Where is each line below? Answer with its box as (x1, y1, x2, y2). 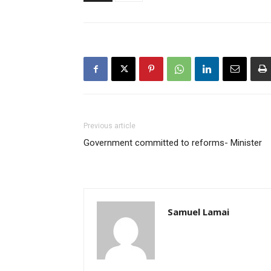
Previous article (83, 122, 135, 131)
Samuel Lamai (168, 206, 229, 218)
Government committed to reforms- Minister (83, 137, 262, 149)
